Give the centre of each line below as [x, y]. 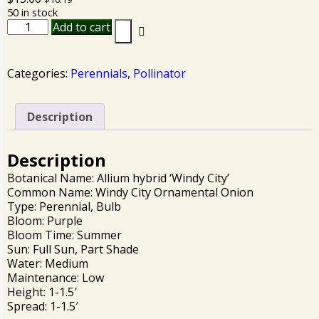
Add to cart [82, 27]
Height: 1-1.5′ [42, 292]
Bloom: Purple [45, 221]
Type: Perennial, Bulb [64, 207]
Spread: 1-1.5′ [43, 307]
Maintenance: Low [56, 278]
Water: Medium [48, 264]
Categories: [39, 74]
